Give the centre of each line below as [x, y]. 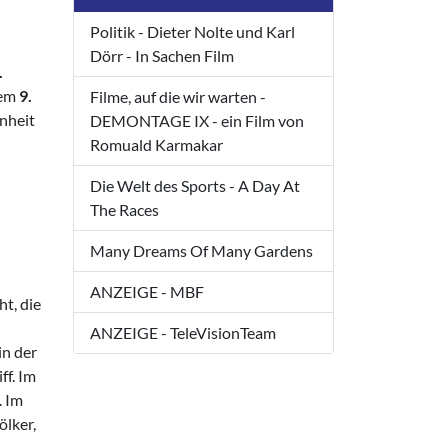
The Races [124, 210]
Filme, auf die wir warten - [178, 97]
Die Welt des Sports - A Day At [195, 186]
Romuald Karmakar [156, 145]
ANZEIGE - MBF [147, 292]
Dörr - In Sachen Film [162, 56]
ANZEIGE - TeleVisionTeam [183, 333]
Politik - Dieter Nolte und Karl [192, 32]
